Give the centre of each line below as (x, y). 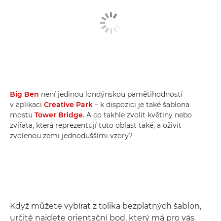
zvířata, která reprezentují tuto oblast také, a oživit (96, 125)
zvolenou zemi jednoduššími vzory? (71, 136)
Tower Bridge (59, 115)
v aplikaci (27, 105)
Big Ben (24, 94)
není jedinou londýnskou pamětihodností (111, 94)
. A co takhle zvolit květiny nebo (137, 115)
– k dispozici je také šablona (141, 105)
